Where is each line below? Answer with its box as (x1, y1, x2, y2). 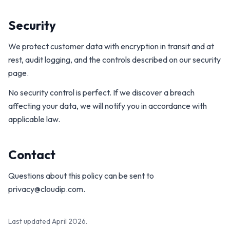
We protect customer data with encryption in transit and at (8, 41, 214, 51)
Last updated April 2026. (8, 217, 87, 226)
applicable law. (8, 114, 60, 124)
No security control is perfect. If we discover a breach (8, 87, 195, 98)
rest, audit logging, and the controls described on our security (8, 54, 221, 65)
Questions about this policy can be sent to (8, 170, 154, 181)
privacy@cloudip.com (8, 184, 83, 194)
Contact (8, 147, 55, 162)
